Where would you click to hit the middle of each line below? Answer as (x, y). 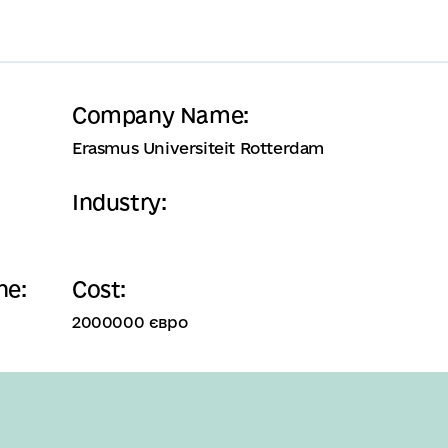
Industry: (119, 202)
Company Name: (160, 115)
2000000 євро (130, 322)
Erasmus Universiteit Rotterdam (198, 148)
